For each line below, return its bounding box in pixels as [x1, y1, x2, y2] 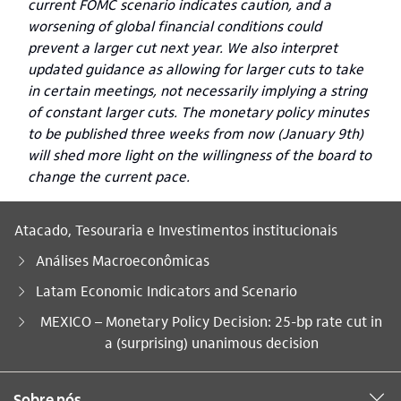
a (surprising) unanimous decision [104, 333, 319, 353]
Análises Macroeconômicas [36, 251, 209, 270]
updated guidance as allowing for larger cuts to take [28, 59, 363, 79]
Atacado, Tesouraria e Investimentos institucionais [14, 220, 337, 240]
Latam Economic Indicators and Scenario [36, 281, 297, 301]
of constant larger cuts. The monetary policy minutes [28, 102, 369, 122]
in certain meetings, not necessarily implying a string [28, 81, 367, 100]
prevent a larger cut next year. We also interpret [28, 38, 337, 57]
